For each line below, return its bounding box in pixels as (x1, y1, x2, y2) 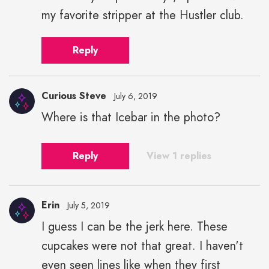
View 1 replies (147, 148, 211, 163)
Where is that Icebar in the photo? (41, 108, 220, 126)
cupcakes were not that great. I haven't (41, 237, 243, 255)
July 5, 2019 (67, 199, 110, 211)
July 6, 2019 (114, 89, 157, 102)
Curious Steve (41, 88, 106, 103)
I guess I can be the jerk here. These (41, 217, 228, 235)
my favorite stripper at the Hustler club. (41, 6, 244, 24)
